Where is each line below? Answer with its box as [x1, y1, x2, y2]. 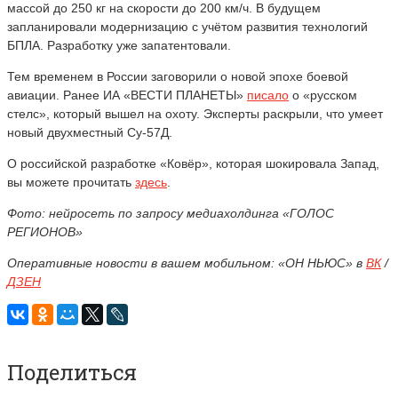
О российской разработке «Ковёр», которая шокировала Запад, [7, 155, 379, 171]
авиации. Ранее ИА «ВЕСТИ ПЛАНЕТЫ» [7, 87, 247, 102]
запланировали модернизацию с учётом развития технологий [7, 19, 368, 34]
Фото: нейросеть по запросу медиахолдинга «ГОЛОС [7, 205, 334, 220]
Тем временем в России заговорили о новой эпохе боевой [7, 68, 348, 84]
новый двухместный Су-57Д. [7, 124, 172, 139]
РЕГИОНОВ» [7, 224, 83, 239]
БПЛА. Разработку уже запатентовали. [7, 37, 231, 52]
